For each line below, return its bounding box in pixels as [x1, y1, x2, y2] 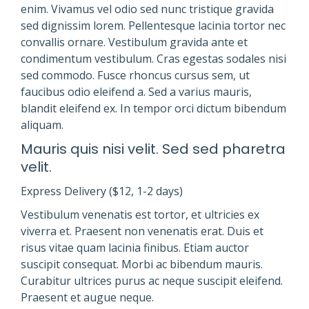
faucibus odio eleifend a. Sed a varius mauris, [21, 84, 252, 100]
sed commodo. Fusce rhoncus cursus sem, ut [21, 68, 250, 83]
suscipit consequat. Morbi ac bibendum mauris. [21, 257, 263, 272]
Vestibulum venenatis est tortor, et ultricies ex [21, 207, 259, 223]
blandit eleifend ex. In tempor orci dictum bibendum [21, 101, 286, 117]
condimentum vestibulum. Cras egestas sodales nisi [21, 51, 286, 67]
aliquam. [21, 117, 63, 133]
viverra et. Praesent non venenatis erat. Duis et [21, 223, 263, 239]
